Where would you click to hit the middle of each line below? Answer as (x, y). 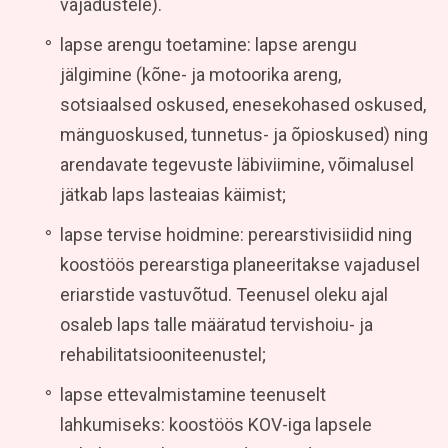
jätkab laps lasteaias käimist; (173, 194)
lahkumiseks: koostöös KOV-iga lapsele (216, 424)
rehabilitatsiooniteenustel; (163, 354)
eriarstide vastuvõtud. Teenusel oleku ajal (224, 294)
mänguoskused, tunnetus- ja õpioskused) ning (244, 134)
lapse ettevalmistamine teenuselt (193, 394)
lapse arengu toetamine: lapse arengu (208, 44)
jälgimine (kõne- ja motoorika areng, (200, 74)
